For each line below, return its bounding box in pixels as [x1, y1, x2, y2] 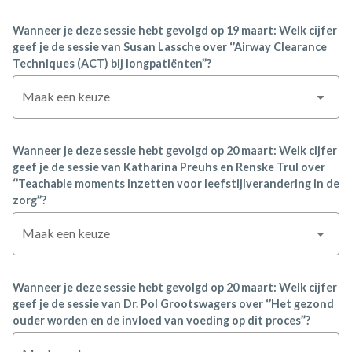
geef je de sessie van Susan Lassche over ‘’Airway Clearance [13, 40, 327, 53]
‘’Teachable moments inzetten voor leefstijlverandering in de [13, 177, 339, 190]
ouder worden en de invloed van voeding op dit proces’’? [13, 313, 310, 327]
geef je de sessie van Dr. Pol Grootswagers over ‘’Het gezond [13, 297, 334, 310]
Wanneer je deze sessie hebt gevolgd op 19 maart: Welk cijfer [13, 24, 337, 37]
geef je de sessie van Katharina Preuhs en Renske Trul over [13, 160, 325, 174]
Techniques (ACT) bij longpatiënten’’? [13, 57, 211, 70]
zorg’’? [13, 193, 46, 207]
